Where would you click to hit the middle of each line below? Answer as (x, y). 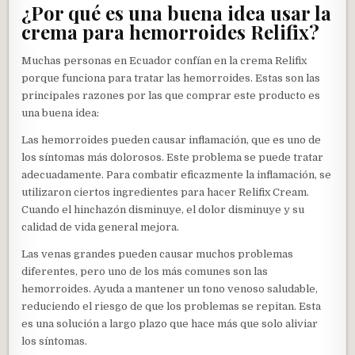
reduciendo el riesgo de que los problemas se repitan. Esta (172, 307)
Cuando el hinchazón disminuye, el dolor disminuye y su (163, 210)
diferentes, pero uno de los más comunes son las (145, 272)
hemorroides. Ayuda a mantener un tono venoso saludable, (170, 289)
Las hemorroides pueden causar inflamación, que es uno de (172, 140)
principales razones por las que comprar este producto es (171, 96)
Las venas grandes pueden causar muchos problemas (158, 254)
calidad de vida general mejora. (101, 227)
